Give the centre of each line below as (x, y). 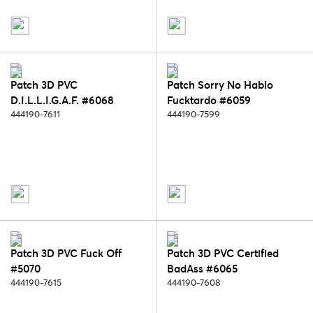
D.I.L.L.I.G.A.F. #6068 (62, 101)
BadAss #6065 (202, 269)
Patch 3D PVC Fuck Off (66, 254)
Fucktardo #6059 (209, 101)
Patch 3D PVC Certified (223, 254)
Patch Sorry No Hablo (220, 85)
